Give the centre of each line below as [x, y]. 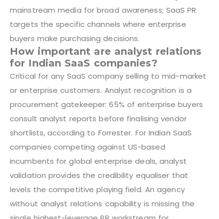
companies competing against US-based [88, 147]
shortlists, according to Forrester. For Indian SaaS [101, 132]
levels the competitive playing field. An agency [97, 189]
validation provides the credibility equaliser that [99, 175]
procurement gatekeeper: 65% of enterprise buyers [106, 104]
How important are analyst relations [106, 51]
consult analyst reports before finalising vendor [98, 118]
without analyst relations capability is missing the [102, 203]
